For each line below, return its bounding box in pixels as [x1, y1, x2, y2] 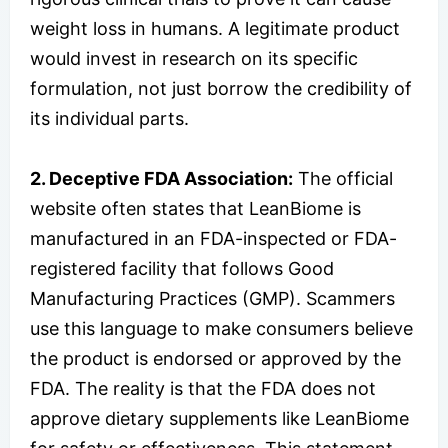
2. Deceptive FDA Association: [30, 167, 293, 189]
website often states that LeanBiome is [30, 197, 361, 219]
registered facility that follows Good [30, 257, 334, 279]
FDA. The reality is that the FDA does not [30, 377, 376, 399]
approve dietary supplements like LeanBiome [30, 407, 409, 429]
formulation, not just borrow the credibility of [30, 77, 412, 99]
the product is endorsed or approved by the [30, 347, 401, 369]
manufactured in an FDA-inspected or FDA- [30, 227, 397, 249]
